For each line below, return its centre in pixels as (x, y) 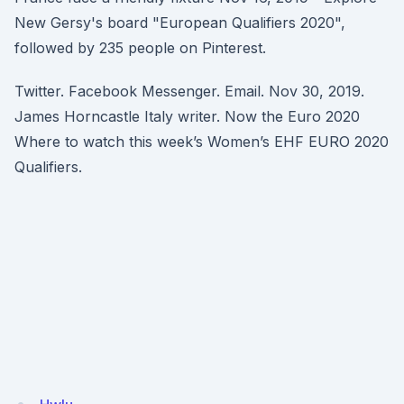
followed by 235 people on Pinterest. (140, 48)
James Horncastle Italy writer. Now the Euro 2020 (187, 116)
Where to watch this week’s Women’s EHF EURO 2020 (202, 142)
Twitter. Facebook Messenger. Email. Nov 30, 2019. (189, 91)
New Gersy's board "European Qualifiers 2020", (180, 23)
